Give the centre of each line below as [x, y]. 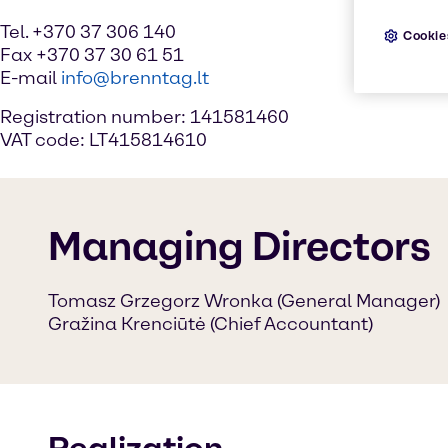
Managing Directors [239, 245]
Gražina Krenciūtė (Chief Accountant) [210, 323]
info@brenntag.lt [135, 78]
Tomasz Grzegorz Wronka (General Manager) [244, 300]
